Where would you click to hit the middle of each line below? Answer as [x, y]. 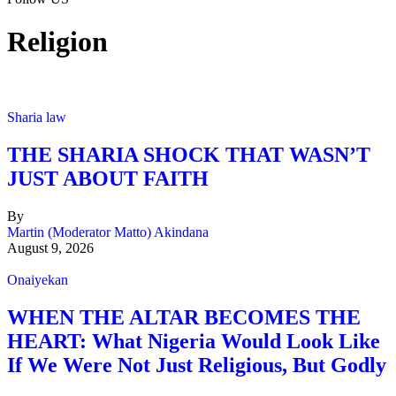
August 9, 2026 [50, 247]
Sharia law [37, 117]
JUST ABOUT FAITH [108, 178]
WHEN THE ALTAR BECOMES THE [184, 317]
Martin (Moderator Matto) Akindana [108, 232]
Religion [57, 42]
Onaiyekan [38, 279]
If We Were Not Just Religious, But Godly [197, 365]
